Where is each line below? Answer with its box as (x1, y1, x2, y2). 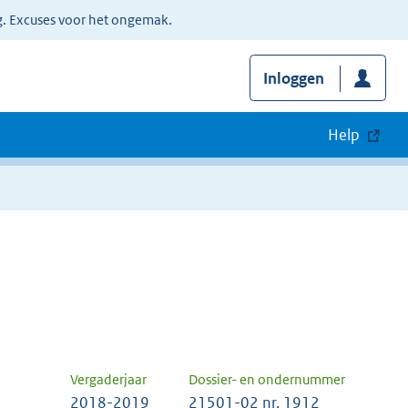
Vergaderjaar (70, 371, 147, 389)
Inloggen (262, 68, 324, 89)
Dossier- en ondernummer (189, 371, 345, 389)
